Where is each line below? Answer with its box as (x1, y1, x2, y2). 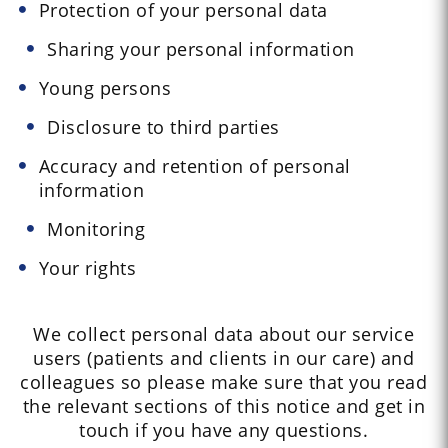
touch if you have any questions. (79, 418, 369, 443)
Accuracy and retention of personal (38, 154, 351, 179)
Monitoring (47, 217, 146, 242)
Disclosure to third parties (47, 115, 280, 140)
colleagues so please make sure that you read (20, 370, 428, 395)
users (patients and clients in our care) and (33, 346, 415, 371)
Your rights (38, 256, 137, 281)
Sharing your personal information (47, 37, 355, 62)
